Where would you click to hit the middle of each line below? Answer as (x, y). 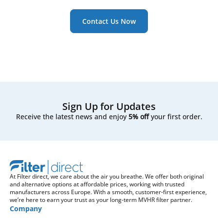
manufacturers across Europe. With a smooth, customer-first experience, (108, 192)
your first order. (175, 117)
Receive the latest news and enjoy (72, 117)
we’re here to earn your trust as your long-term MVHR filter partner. (101, 200)
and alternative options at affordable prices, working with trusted (97, 184)
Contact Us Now (109, 21)
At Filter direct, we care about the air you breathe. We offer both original (107, 176)
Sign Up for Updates (109, 106)
